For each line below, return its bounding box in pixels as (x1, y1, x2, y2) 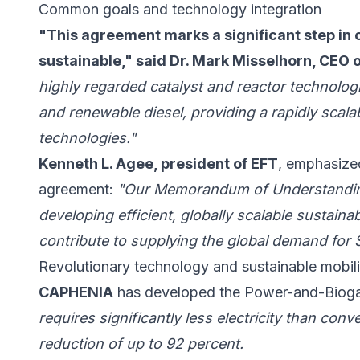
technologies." (39, 129, 136, 147)
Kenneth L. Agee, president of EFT (39, 155, 278, 173)
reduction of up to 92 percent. (39, 335, 243, 353)
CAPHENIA (39, 284, 113, 301)
